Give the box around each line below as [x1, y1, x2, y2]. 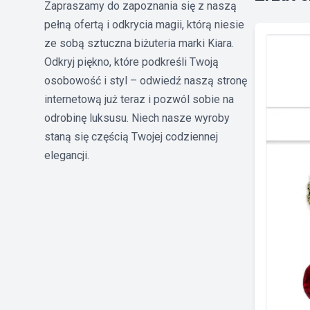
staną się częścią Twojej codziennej [44, 129, 218, 143]
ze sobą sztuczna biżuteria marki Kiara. [44, 36, 234, 50]
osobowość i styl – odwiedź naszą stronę [44, 73, 247, 87]
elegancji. [44, 148, 89, 162]
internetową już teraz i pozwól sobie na [44, 92, 234, 106]
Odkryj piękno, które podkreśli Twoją [44, 55, 219, 69]
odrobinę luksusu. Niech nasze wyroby [44, 111, 230, 125]
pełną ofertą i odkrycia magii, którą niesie [44, 17, 244, 31]
